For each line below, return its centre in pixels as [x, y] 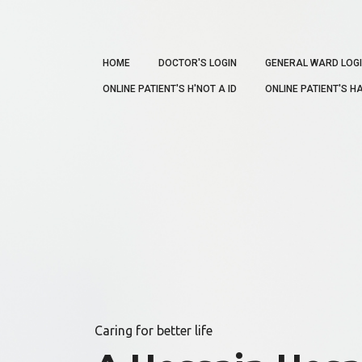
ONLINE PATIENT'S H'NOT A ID [170, 89]
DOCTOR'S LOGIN [198, 63]
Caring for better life [154, 330]
